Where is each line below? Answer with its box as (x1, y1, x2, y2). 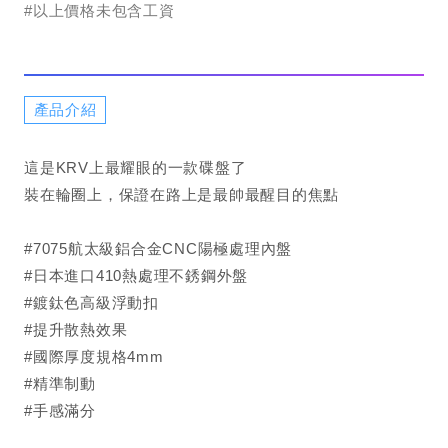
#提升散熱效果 (24, 321, 128, 338)
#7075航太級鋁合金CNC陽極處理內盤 (24, 240, 292, 257)
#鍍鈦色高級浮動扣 (24, 294, 159, 311)
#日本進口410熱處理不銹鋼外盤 (24, 267, 248, 284)
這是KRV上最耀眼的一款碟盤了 (24, 159, 247, 176)
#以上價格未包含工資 (24, 2, 175, 19)
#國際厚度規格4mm (24, 348, 164, 365)
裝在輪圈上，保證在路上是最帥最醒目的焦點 (24, 186, 339, 203)
